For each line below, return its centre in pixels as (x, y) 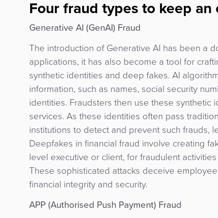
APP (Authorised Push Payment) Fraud (105, 205)
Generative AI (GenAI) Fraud (85, 28)
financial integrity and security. (88, 184)
